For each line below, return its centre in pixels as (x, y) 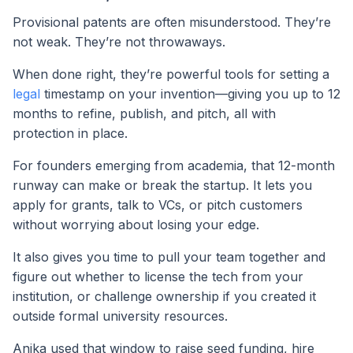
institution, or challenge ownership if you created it (164, 296)
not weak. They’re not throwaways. (119, 41)
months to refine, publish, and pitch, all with (144, 113)
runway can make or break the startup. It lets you (162, 185)
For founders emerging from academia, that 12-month (174, 165)
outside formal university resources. (120, 316)
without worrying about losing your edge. (136, 224)
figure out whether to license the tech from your (158, 276)
